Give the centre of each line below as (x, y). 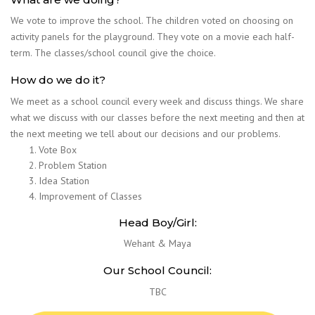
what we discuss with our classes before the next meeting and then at (157, 117)
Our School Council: (157, 270)
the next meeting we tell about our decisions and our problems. (146, 133)
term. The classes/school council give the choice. (113, 53)
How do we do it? (58, 80)
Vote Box (58, 149)
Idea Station (64, 180)
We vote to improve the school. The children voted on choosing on (152, 20)
